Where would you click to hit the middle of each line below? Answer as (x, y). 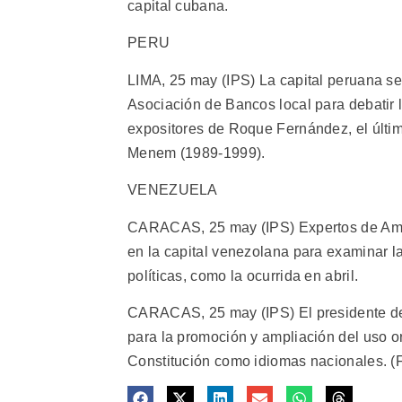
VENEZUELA (173, 190)
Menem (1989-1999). (197, 153)
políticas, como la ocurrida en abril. (243, 275)
